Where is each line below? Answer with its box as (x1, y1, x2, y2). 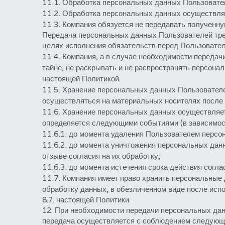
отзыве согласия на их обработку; (42, 151, 160, 161)
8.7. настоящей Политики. (42, 195, 131, 204)
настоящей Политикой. (42, 73, 121, 83)
